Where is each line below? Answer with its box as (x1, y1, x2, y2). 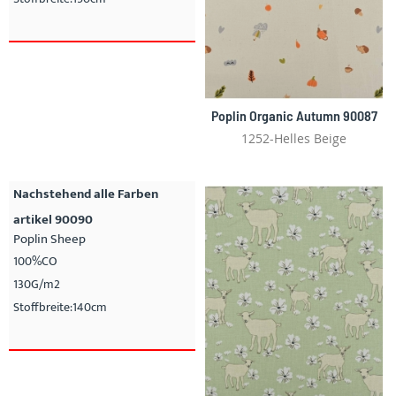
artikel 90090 (13, 209, 93, 231)
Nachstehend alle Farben (13, 183, 158, 205)
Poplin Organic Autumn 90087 (210, 107, 377, 124)
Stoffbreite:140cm (13, 297, 107, 317)
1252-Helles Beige (241, 130, 346, 147)
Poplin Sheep (13, 228, 86, 250)
